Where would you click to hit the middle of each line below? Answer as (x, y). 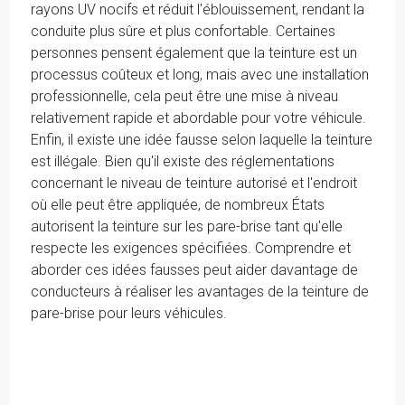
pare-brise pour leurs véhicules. (129, 313)
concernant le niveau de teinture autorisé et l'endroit (194, 183)
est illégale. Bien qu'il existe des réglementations (183, 161)
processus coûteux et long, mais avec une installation (200, 75)
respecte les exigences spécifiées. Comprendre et (191, 248)
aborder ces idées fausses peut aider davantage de (194, 270)
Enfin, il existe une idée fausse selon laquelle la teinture (202, 140)
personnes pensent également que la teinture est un (194, 53)
